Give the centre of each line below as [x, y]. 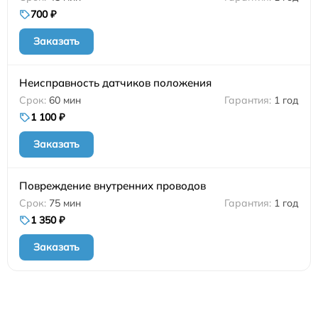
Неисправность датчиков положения [115, 83]
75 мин [65, 203]
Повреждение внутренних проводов [113, 186]
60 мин [65, 100]
